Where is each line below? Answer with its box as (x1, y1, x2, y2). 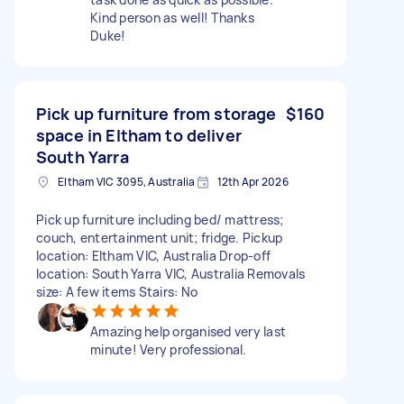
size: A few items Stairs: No (36, 282, 197, 300)
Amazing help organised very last (90, 322, 286, 340)
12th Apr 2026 (216, 173, 289, 189)
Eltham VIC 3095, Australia (58, 173, 196, 189)
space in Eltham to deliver (36, 124, 242, 146)
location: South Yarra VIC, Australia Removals (36, 264, 306, 282)
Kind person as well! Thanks (90, 8, 254, 26)
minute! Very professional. (90, 340, 247, 358)
